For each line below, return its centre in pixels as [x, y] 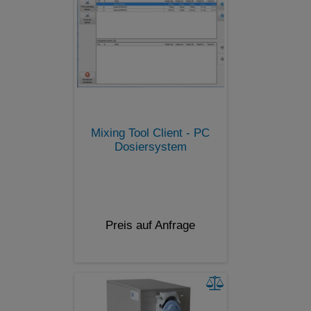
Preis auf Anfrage [150, 225]
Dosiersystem [150, 146]
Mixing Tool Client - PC [150, 133]
